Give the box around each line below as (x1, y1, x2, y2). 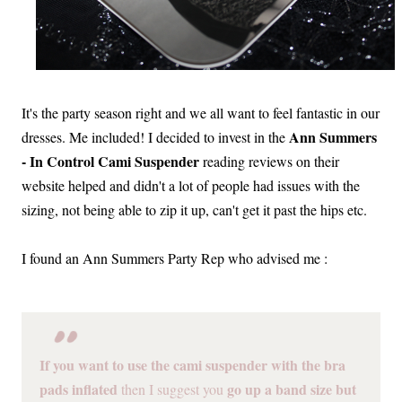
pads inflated (39, 379, 118, 400)
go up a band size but (227, 379, 356, 400)
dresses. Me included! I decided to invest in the (22, 127, 289, 146)
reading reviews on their (199, 151, 339, 170)
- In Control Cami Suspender (22, 150, 199, 171)
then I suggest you (118, 380, 227, 399)
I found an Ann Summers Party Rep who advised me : (22, 248, 328, 267)
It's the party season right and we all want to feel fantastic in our (22, 102, 380, 122)
